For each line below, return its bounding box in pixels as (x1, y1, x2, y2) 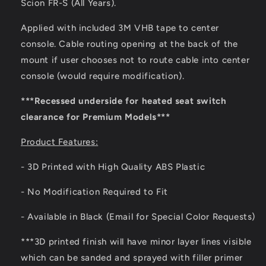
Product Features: (21, 137, 99, 147)
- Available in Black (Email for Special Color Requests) (21, 211, 255, 222)
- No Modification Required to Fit (21, 186, 168, 197)
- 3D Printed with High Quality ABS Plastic (21, 161, 205, 172)
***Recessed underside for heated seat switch (21, 96, 227, 106)
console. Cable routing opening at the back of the (21, 39, 238, 49)
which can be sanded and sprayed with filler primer (21, 252, 243, 263)
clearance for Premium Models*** (21, 112, 170, 122)
